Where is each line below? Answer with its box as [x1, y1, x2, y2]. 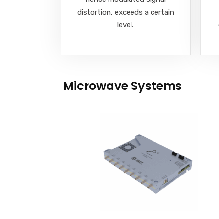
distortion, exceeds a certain [77, 7, 174, 17]
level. [117, 20, 134, 29]
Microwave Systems [63, 77, 182, 94]
